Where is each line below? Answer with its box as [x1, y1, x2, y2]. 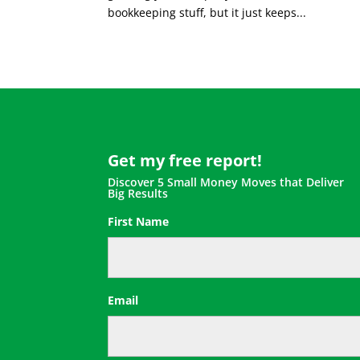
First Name [108, 214, 170, 230]
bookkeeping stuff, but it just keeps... [108, 4, 307, 20]
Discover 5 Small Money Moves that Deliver [108, 174, 345, 190]
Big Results [108, 186, 169, 202]
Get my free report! [108, 149, 263, 172]
